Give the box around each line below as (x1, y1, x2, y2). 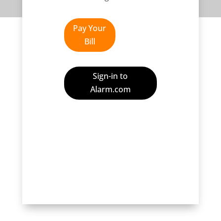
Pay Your (73, 22, 107, 34)
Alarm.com (90, 84, 131, 95)
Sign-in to (93, 71, 128, 82)
